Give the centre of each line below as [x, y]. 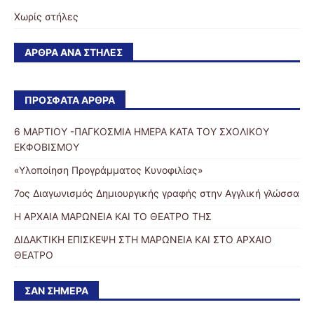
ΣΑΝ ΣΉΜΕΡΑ [56, 291]
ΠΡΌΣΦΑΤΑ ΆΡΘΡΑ [70, 100]
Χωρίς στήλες [46, 17]
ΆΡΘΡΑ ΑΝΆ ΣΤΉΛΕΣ [74, 53]
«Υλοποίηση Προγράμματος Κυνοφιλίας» [109, 170]
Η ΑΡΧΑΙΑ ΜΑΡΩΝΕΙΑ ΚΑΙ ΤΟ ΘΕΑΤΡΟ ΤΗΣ [113, 217]
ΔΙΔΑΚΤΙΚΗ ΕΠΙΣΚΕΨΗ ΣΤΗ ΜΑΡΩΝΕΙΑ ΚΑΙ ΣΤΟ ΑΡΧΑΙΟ [143, 240]
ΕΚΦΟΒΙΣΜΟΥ [47, 147]
